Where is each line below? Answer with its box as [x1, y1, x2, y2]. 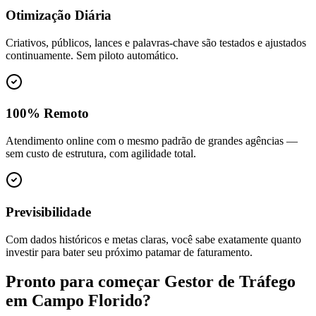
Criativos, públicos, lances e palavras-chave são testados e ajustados [6, 36, 306, 49]
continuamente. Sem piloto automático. [6, 49, 178, 61]
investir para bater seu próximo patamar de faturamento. [6, 245, 253, 258]
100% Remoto [6, 106, 89, 121]
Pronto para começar [6, 272, 164, 291]
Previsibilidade [6, 204, 91, 219]
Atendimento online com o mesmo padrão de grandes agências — [6, 135, 298, 147]
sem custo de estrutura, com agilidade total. [6, 147, 196, 160]
